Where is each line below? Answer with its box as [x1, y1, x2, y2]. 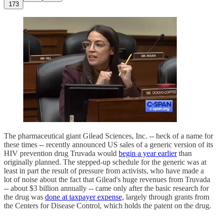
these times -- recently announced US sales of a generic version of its [4, 140, 213, 149]
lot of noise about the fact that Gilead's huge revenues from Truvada [4, 175, 210, 184]
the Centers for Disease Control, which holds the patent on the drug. [4, 201, 211, 210]
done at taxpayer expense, [45, 192, 124, 201]
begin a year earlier [119, 149, 177, 157]
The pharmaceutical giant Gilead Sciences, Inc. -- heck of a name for [4, 131, 213, 140]
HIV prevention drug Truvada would [4, 149, 119, 157]
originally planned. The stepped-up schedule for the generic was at [4, 157, 206, 166]
